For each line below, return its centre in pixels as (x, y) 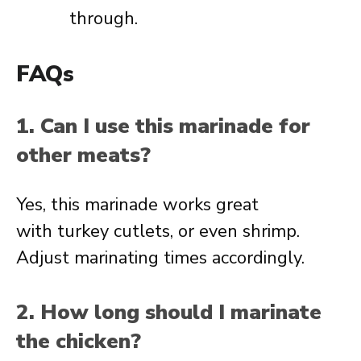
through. (104, 19)
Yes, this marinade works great (137, 205)
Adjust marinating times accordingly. (160, 258)
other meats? (83, 155)
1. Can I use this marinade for (163, 126)
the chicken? (79, 341)
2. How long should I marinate (169, 312)
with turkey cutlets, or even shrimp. (158, 231)
